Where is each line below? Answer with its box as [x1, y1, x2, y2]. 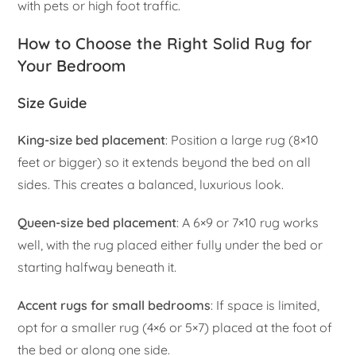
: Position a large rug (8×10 [165, 131, 319, 148]
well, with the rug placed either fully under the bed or [17, 236, 323, 253]
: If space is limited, [211, 296, 320, 313]
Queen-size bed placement [17, 214, 177, 230]
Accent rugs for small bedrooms [17, 296, 211, 313]
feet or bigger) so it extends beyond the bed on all [17, 153, 311, 170]
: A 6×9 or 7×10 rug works [176, 214, 319, 230]
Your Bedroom [17, 55, 126, 75]
